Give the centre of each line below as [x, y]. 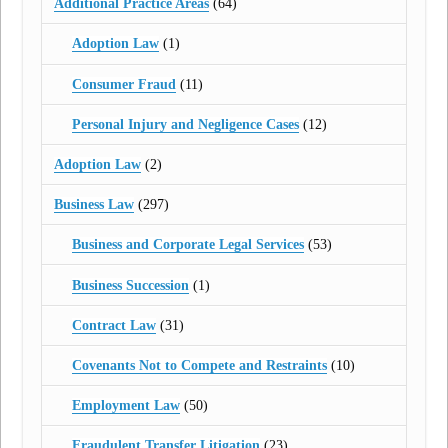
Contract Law [113, 325]
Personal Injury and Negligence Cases [185, 124]
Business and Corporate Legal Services [187, 245]
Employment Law [125, 406]
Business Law [94, 205]
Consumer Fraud [123, 84]
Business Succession [130, 285]
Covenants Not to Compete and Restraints [199, 365]
